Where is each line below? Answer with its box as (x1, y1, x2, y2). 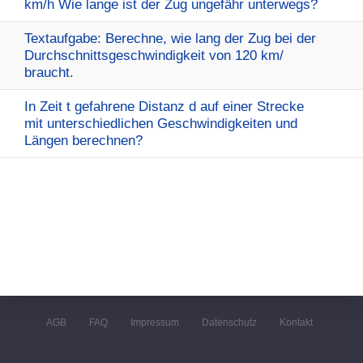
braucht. (24, 65, 74, 80)
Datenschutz (202, 317, 257, 328)
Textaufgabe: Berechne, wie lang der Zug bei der (24, 31, 316, 46)
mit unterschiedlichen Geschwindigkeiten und (24, 116, 297, 131)
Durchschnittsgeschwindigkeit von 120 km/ (24, 48, 284, 63)
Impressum (130, 317, 179, 328)
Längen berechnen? (24, 133, 143, 148)
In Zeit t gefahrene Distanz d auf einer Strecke (24, 99, 304, 114)
